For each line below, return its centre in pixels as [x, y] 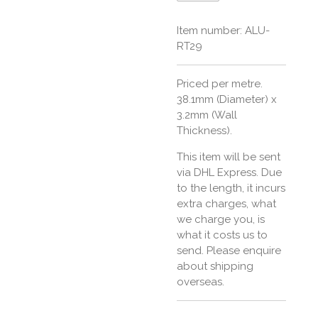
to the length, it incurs [231, 188]
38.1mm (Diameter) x [227, 99]
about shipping [215, 266]
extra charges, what [226, 203]
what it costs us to [222, 235]
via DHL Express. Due [229, 172]
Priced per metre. [220, 83]
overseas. [201, 281]
